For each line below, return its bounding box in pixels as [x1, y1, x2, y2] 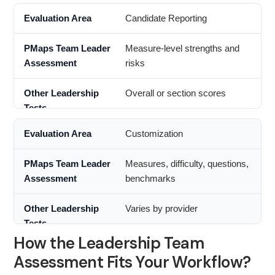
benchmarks [125, 173, 176, 184]
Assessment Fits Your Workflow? [14, 252, 251, 273]
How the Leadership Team [14, 233, 204, 254]
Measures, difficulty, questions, [125, 158, 249, 169]
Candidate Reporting [125, 13, 207, 24]
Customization [125, 128, 183, 139]
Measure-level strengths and [125, 43, 239, 54]
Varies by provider [125, 203, 198, 214]
